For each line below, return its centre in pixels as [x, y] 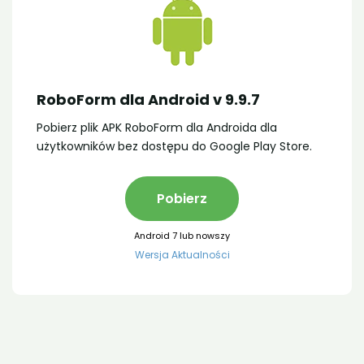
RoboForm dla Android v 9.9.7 [148, 100]
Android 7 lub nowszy [182, 236]
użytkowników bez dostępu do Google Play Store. [174, 146]
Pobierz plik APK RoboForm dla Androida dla [157, 128]
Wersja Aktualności [182, 255]
